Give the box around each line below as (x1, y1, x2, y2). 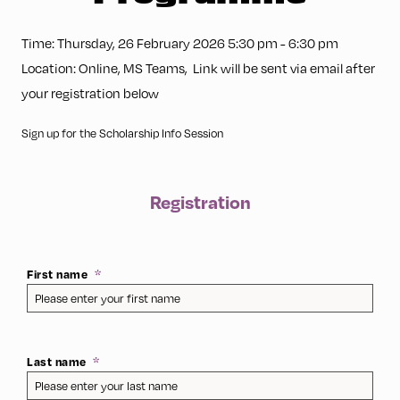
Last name (27, 354, 87, 369)
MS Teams (123, 59, 185, 77)
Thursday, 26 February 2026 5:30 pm (57, 34, 278, 52)
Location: (21, 59, 79, 77)
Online (79, 59, 118, 77)
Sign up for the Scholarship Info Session (21, 125, 225, 141)
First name (27, 267, 88, 281)
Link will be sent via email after (193, 59, 375, 77)
